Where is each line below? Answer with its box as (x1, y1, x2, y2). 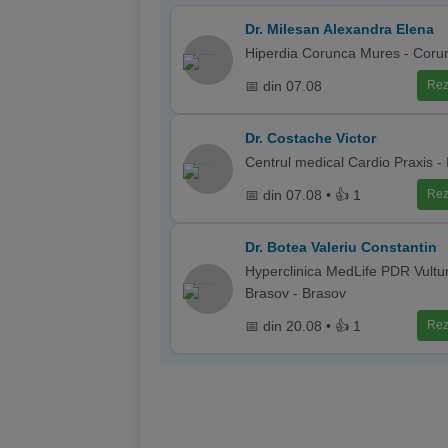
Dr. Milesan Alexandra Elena (245, 21, 434, 37)
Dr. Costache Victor (245, 130, 376, 146)
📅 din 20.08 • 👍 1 (245, 317, 361, 334)
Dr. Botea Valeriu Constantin (245, 239, 437, 255)
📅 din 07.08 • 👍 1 (245, 186, 361, 203)
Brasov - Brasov (245, 285, 346, 301)
